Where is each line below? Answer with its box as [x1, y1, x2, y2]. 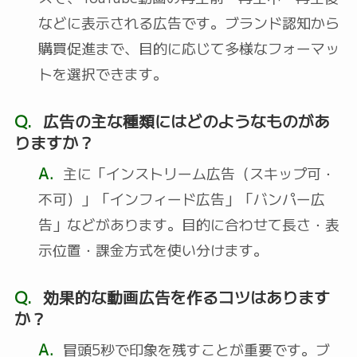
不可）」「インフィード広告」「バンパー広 [37, 187, 325, 209]
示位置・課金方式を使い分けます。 [37, 238, 268, 260]
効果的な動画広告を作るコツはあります [37, 284, 330, 308]
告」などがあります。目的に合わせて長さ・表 [37, 213, 339, 234]
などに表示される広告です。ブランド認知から [37, 11, 339, 33]
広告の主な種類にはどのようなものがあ [37, 108, 330, 132]
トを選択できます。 [37, 62, 167, 84]
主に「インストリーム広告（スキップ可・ [59, 162, 336, 183]
